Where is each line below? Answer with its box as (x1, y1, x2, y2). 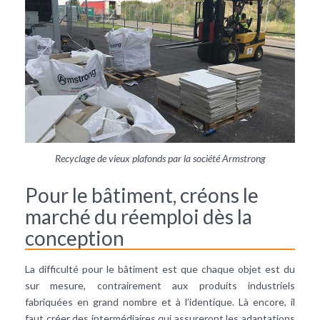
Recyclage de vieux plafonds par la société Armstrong (54, 151, 266, 164)
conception (25, 225, 124, 250)
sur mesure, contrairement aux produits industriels (25, 279, 295, 291)
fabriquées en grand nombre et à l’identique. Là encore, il (25, 295, 295, 308)
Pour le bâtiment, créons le (25, 182, 259, 207)
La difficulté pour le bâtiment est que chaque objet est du (25, 262, 295, 275)
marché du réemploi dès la (25, 204, 252, 229)
